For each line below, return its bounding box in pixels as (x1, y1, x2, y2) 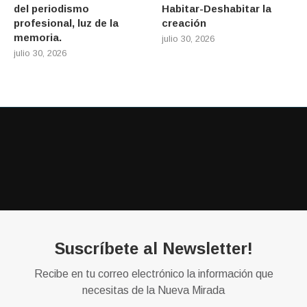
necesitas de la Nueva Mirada (82, 284, 225, 297)
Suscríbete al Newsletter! (54, 239, 253, 258)
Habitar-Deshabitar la (162, 3, 272, 15)
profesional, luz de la (14, 17, 119, 29)
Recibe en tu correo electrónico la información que (34, 268, 273, 280)
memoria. (14, 32, 62, 44)
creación (162, 17, 207, 29)
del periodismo (14, 3, 89, 15)
